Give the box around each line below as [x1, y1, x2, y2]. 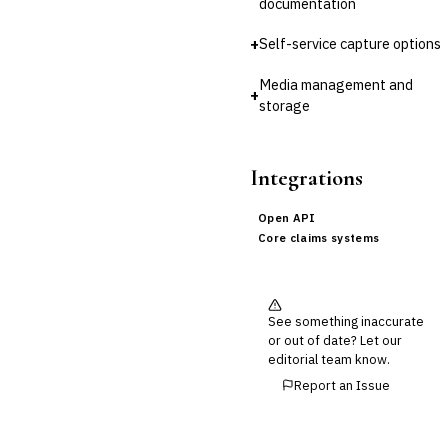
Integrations [250, 163, 363, 191]
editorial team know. [268, 350, 390, 368]
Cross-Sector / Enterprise [44, 8, 197, 25]
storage [259, 95, 310, 115]
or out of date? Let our [268, 331, 402, 349]
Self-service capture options [259, 34, 441, 53]
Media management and [259, 74, 413, 94]
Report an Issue [294, 376, 390, 393]
